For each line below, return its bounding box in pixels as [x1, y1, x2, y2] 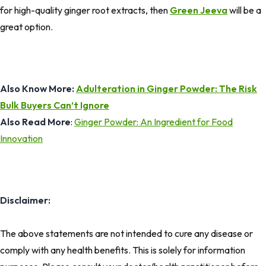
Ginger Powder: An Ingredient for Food [74, 116, 233, 128]
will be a [227, 4, 261, 17]
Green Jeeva [170, 4, 227, 17]
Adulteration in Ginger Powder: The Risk [76, 83, 257, 95]
